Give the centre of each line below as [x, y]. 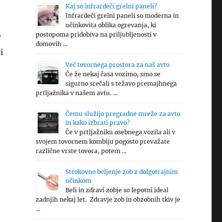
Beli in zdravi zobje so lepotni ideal [117, 190]
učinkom [78, 181]
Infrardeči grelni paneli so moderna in [122, 16]
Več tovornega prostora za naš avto [117, 65]
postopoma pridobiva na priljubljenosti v [96, 34]
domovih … [52, 44]
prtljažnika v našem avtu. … [77, 93]
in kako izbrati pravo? [97, 123]
